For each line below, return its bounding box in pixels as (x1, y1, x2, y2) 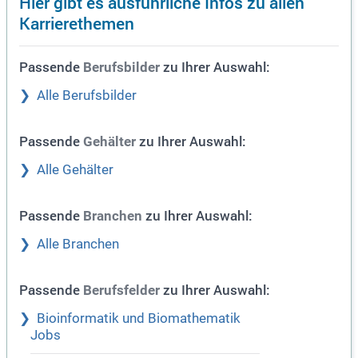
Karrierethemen (19, 11, 134, 34)
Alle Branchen (37, 237, 119, 252)
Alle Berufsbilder (37, 88, 137, 103)
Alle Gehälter (37, 162, 113, 177)
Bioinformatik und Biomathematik (37, 311, 241, 326)
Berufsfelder (83, 283, 160, 298)
